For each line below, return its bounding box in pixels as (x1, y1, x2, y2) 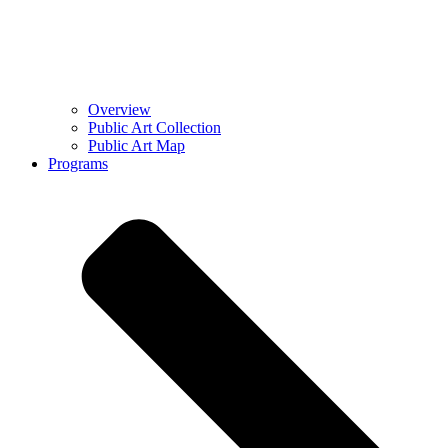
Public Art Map (88, 137, 185, 155)
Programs (48, 155, 108, 173)
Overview (88, 101, 151, 119)
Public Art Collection (88, 119, 221, 137)
